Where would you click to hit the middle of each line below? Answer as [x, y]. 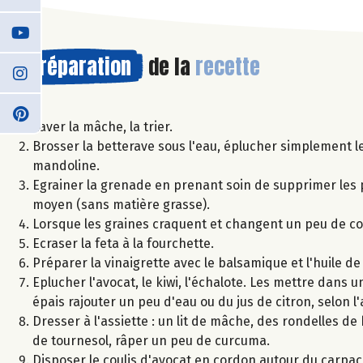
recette [228, 66]
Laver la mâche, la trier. [102, 126]
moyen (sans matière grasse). [121, 204]
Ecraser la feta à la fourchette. [123, 243]
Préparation [80, 66]
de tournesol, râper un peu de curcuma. [151, 340]
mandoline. [66, 165]
